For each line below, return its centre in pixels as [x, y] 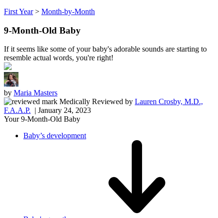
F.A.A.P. [17, 110]
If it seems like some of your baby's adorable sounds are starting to [105, 49]
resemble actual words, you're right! [59, 58]
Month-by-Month [68, 11]
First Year [18, 11]
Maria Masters [36, 93]
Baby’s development [55, 136]
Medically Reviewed [91, 102]
